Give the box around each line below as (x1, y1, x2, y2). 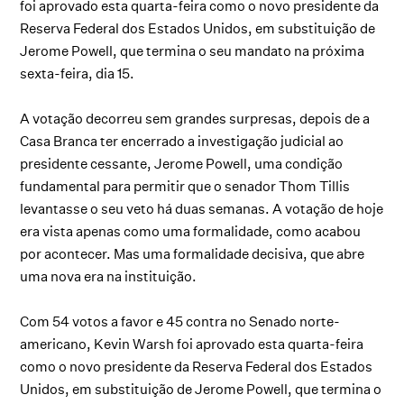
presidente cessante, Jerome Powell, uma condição (20, 154, 344, 172)
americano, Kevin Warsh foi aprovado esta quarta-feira (20, 335, 364, 353)
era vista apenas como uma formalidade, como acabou (20, 222, 362, 240)
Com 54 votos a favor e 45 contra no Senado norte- (20, 312, 341, 330)
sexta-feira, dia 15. (20, 64, 135, 82)
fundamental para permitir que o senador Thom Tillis (20, 177, 351, 195)
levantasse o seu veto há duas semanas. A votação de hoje (20, 199, 384, 217)
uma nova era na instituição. (20, 267, 197, 285)
